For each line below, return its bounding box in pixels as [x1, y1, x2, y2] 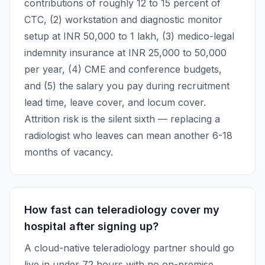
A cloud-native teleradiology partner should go [24, 242, 234, 254]
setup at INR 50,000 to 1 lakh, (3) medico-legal [24, 30, 234, 42]
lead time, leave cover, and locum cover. [24, 96, 206, 108]
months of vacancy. [24, 146, 113, 158]
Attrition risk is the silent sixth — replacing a [24, 113, 220, 125]
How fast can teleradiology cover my [24, 203, 219, 216]
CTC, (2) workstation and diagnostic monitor [24, 14, 222, 25]
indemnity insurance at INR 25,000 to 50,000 [24, 47, 227, 59]
